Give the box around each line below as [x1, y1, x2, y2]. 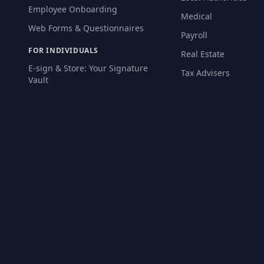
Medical [181, 11, 213, 22]
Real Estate [181, 48, 225, 60]
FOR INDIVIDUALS [28, 45, 98, 55]
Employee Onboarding [28, 4, 117, 15]
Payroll [181, 29, 208, 41]
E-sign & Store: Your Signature [28, 62, 148, 74]
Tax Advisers [181, 67, 230, 78]
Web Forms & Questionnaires [28, 22, 144, 34]
